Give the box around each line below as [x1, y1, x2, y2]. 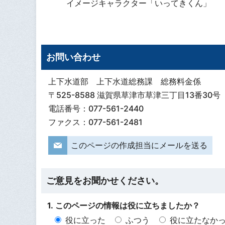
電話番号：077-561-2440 [48, 103, 144, 114]
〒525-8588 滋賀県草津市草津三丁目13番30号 [48, 90, 220, 100]
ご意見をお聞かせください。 [46, 175, 164, 186]
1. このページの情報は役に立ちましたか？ [47, 200, 200, 210]
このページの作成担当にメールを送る [70, 140, 207, 151]
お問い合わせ [46, 52, 100, 63]
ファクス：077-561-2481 [48, 117, 143, 128]
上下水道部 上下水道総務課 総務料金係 [48, 76, 201, 87]
